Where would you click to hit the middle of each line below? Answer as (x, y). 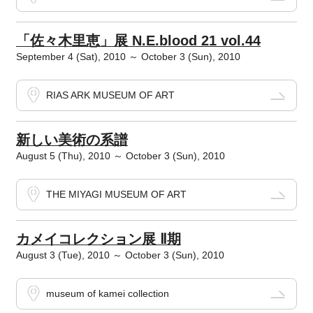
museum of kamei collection (107, 294)
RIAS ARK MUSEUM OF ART (110, 95)
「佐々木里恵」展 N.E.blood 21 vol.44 (138, 41)
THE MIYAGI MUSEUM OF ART (116, 195)
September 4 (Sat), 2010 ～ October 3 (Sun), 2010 (128, 57)
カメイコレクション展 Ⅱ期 (98, 239)
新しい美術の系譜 (72, 140)
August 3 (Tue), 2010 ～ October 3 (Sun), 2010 (120, 255)
